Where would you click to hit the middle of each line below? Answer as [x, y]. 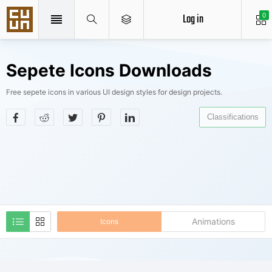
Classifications [233, 117]
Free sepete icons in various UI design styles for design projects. [114, 92]
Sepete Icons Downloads [109, 70]
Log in [193, 19]
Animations [213, 221]
